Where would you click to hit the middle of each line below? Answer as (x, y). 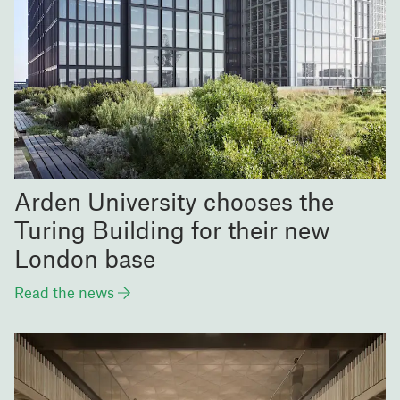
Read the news (64, 292)
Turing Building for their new (172, 229)
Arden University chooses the (174, 200)
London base (85, 258)
